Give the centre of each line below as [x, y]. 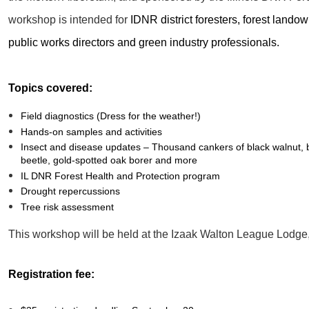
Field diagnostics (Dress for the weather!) [111, 116]
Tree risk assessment [68, 207]
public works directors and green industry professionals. [144, 42]
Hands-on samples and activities [92, 131]
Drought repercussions [71, 191]
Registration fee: [52, 275]
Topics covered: [51, 88]
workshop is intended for [70, 20]
